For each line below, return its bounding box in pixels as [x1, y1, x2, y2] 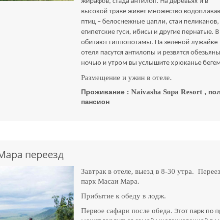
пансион [81, 96, 112, 106]
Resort [181, 87, 203, 96]
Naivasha [131, 87, 162, 96]
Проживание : [81, 86, 132, 96]
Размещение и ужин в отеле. [81, 73, 174, 82]
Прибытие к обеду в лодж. [81, 192, 166, 200]
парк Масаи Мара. [81, 177, 142, 185]
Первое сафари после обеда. [81, 206, 175, 215]
